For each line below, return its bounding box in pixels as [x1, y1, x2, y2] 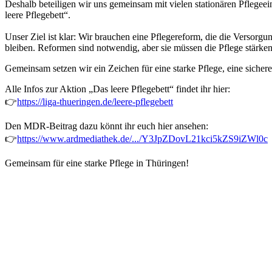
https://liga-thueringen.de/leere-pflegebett [17, 96, 173, 107]
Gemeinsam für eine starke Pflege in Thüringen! [5, 157, 191, 168]
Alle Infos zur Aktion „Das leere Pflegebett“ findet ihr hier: [5, 83, 230, 94]
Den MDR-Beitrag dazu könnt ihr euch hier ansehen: [5, 120, 208, 131]
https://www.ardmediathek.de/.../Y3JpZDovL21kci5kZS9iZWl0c [17, 133, 268, 144]
